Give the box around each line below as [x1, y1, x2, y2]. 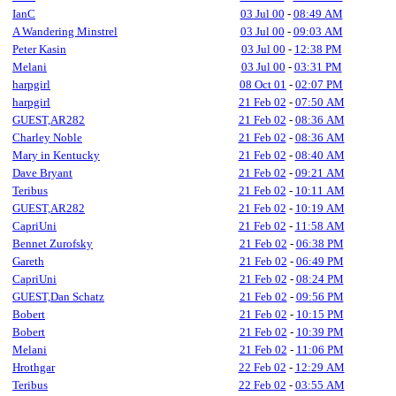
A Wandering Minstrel [12, 25, 118, 38]
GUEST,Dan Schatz [12, 290, 104, 303]
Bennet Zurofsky [12, 237, 93, 250]
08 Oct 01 [240, 78, 286, 91]
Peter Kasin [12, 42, 66, 56]
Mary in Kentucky [12, 148, 100, 162]
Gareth [12, 255, 44, 268]
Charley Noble [12, 131, 82, 144]
